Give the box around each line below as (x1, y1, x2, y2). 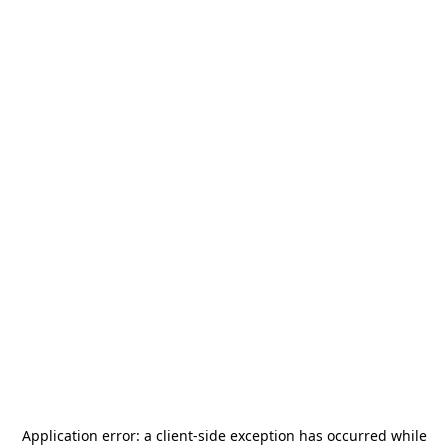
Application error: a (21, 426, 156, 445)
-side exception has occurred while (192, 426, 427, 445)
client (155, 426, 193, 445)
